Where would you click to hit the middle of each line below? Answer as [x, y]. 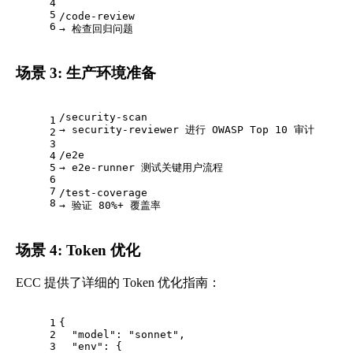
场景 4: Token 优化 [78, 250]
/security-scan [103, 117]
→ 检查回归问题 [96, 28]
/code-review [97, 16]
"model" [94, 335]
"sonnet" [154, 335]
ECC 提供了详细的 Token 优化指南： [118, 283]
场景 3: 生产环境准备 [86, 73]
